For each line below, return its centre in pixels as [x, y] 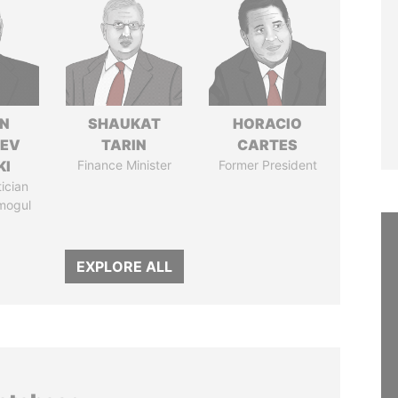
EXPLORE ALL [124, 267]
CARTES [268, 145]
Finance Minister [124, 165]
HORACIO [268, 123]
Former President [267, 165]
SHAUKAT [124, 123]
